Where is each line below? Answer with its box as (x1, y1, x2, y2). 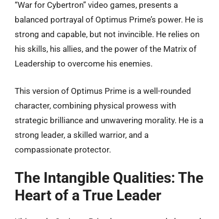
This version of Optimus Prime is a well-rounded (15, 86, 191, 96)
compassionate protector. (15, 144, 111, 154)
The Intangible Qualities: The (15, 169, 203, 186)
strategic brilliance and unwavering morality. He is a (15, 115, 203, 125)
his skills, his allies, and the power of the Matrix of (15, 44, 197, 54)
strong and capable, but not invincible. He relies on (15, 29, 199, 39)
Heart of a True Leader (15, 187, 161, 204)
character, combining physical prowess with (15, 100, 176, 110)
